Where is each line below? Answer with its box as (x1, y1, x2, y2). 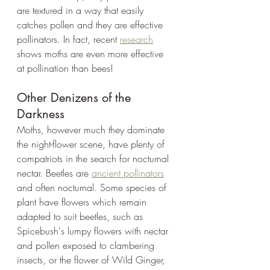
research (120, 32, 153, 46)
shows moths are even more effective (17, 46, 166, 60)
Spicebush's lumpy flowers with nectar (17, 224, 171, 237)
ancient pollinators (92, 166, 164, 180)
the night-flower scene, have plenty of (17, 137, 168, 151)
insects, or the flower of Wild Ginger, (17, 253, 168, 266)
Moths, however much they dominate (17, 122, 168, 136)
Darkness (17, 105, 64, 122)
